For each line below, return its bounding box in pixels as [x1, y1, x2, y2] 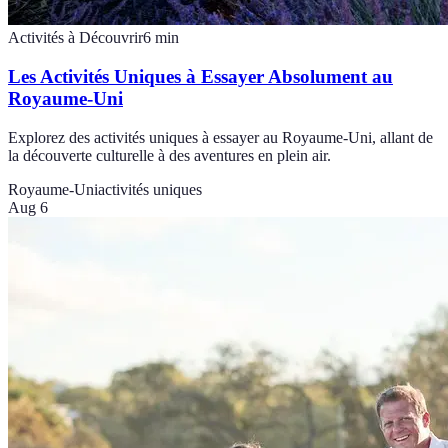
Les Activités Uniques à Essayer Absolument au [8, 66, 393, 87]
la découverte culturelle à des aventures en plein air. [8, 146, 331, 164]
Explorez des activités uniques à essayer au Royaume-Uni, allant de [8, 128, 433, 146]
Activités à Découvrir [8, 29, 143, 47]
